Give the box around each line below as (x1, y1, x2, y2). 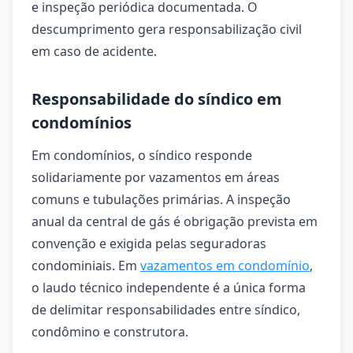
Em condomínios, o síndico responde (32, 147, 252, 164)
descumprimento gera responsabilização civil (32, 20, 302, 38)
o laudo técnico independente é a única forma (32, 279, 306, 296)
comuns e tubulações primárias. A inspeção (32, 191, 291, 208)
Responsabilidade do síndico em (32, 88, 282, 110)
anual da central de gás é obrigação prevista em (32, 213, 318, 230)
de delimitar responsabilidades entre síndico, (32, 301, 300, 318)
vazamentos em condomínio (140, 257, 310, 274)
